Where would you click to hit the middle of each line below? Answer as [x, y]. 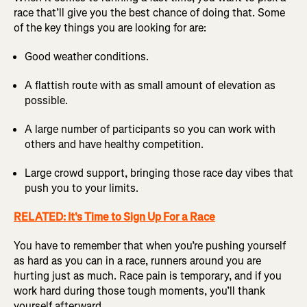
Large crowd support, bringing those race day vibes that [159, 173]
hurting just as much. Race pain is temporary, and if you [148, 275]
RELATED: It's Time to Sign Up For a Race [114, 217]
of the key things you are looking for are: [110, 27]
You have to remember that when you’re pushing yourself [150, 245]
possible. [46, 100]
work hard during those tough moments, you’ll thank [139, 291]
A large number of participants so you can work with [150, 129]
